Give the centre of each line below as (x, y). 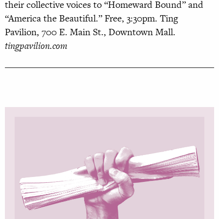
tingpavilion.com (36, 45)
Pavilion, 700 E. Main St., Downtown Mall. (90, 32)
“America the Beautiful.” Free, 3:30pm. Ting (91, 18)
